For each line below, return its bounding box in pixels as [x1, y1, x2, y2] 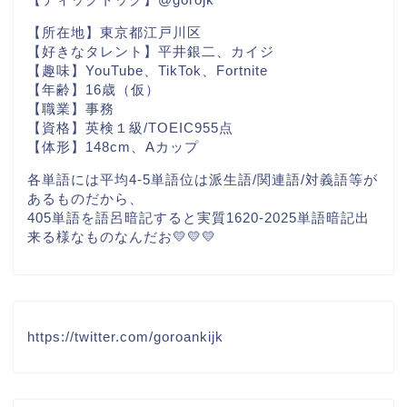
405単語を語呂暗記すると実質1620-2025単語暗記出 [27, 210, 370, 226]
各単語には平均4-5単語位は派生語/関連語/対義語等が [27, 172, 378, 188]
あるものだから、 [27, 191, 144, 207]
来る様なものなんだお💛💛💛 [27, 229, 216, 245]
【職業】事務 [27, 100, 114, 116]
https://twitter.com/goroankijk [27, 329, 223, 345]
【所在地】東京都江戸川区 [27, 24, 202, 40]
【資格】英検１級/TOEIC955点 [27, 119, 233, 135]
